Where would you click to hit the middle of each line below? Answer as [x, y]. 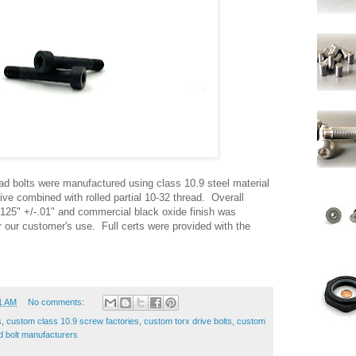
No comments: [57, 302]
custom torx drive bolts [188, 321]
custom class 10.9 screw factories [73, 321]
